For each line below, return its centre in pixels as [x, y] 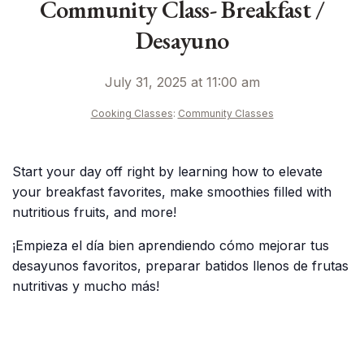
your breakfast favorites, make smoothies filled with [172, 192]
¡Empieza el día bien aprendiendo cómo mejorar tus [171, 245]
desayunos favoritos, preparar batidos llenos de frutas [180, 266]
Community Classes [225, 113]
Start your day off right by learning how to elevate [167, 171]
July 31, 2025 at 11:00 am [182, 82]
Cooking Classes [132, 113]
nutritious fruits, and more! [94, 212]
